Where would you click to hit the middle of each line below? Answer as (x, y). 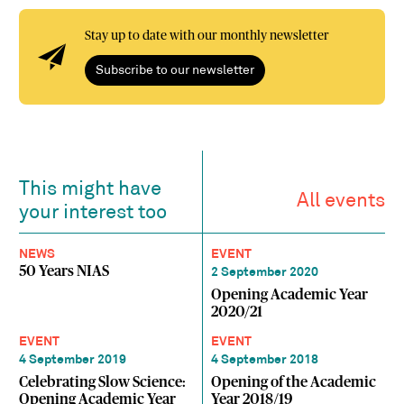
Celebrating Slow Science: (103, 383)
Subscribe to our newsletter (175, 71)
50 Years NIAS (64, 272)
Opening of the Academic (294, 383)
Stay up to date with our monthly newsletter (207, 37)
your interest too (93, 214)
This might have (91, 190)
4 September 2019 (73, 360)
